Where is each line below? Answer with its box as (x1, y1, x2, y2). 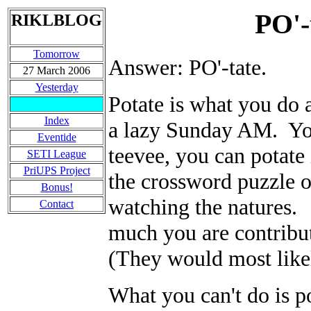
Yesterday (35, 81, 78, 93)
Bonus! (40, 181, 73, 193)
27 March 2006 (23, 65, 90, 76)
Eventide (37, 131, 76, 143)
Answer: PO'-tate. (108, 55, 272, 81)
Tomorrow (33, 48, 80, 60)
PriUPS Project (23, 165, 90, 176)
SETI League (27, 148, 86, 160)
